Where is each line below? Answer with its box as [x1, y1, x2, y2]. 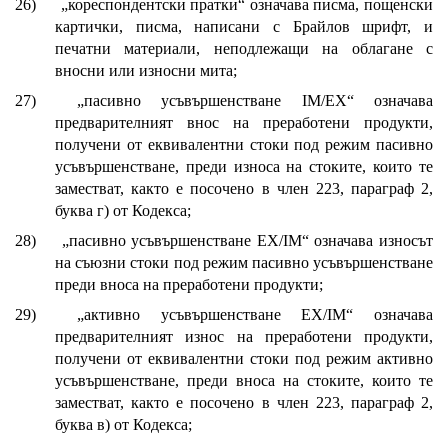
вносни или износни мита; [55, 62, 237, 80]
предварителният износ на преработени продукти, [55, 328, 433, 346]
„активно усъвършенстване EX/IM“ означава [76, 306, 433, 324]
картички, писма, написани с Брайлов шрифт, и [55, 18, 433, 36]
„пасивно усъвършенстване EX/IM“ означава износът [61, 232, 434, 250]
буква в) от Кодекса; [55, 416, 192, 434]
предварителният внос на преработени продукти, [55, 114, 433, 132]
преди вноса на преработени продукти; [55, 276, 323, 294]
